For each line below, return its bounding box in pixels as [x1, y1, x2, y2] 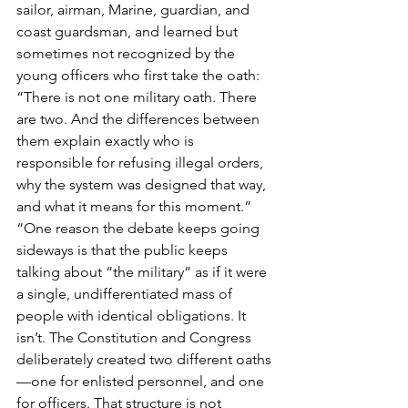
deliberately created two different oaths [16, 350, 271, 368]
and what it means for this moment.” [16, 197, 251, 215]
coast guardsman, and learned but [16, 22, 241, 40]
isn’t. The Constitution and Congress [16, 328, 255, 346]
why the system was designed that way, [16, 175, 270, 193]
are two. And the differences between [16, 109, 263, 127]
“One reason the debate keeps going [16, 219, 263, 237]
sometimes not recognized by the [16, 44, 239, 62]
